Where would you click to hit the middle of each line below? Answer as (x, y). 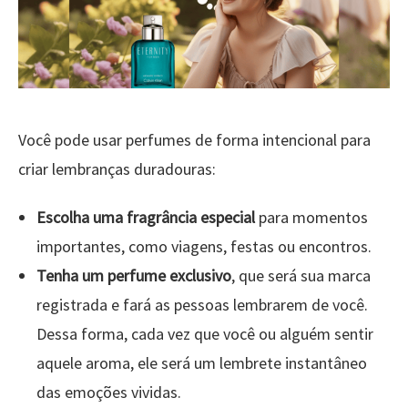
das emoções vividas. (109, 393)
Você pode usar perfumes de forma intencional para (194, 140)
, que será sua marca (301, 276)
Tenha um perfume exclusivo (134, 276)
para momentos (311, 218)
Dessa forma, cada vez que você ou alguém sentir (205, 334)
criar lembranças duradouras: (117, 169)
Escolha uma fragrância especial (146, 218)
